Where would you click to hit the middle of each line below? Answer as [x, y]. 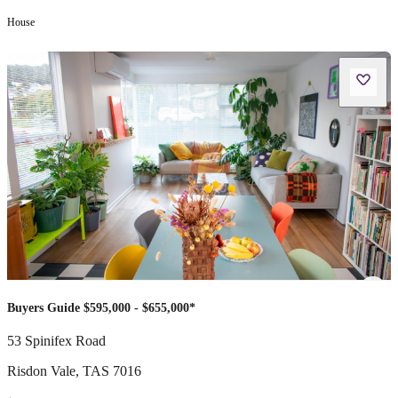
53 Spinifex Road [56, 340]
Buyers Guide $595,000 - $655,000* [101, 307]
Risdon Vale [41, 370]
